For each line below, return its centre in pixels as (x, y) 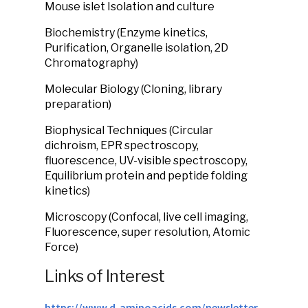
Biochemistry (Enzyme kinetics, (126, 33)
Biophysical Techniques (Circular (129, 130)
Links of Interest (105, 276)
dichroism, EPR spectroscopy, (122, 145)
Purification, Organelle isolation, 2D (136, 48)
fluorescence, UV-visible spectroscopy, (146, 161)
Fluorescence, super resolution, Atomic (147, 232)
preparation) (78, 104)
